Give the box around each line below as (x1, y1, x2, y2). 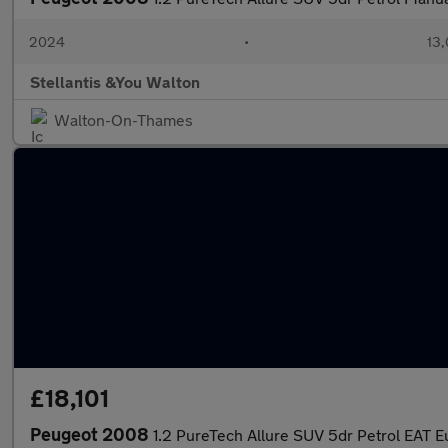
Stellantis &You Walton (30, 72, 200, 91)
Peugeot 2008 (30, 423, 153, 445)
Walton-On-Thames (54, 110, 193, 129)
